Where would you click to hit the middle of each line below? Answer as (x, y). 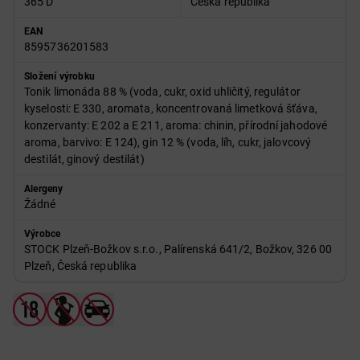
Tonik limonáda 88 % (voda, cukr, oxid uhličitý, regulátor (162, 92)
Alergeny (44, 189)
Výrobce (43, 234)
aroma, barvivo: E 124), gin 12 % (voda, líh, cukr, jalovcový (168, 142)
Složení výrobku (59, 76)
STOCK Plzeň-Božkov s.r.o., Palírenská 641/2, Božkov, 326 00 (178, 249)
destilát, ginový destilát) (84, 159)
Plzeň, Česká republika (81, 266)
